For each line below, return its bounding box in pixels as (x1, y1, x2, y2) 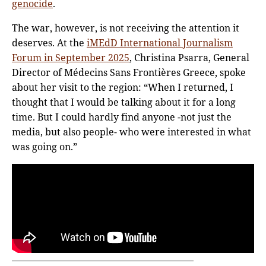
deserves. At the (12, 36, 87, 49)
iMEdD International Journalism (87, 36, 233, 49)
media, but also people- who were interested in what (12, 125, 251, 138)
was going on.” (12, 140, 77, 153)
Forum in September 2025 (12, 50, 129, 64)
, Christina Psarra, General (129, 50, 249, 64)
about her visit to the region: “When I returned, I (12, 80, 233, 94)
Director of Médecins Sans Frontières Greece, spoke (12, 65, 246, 79)
